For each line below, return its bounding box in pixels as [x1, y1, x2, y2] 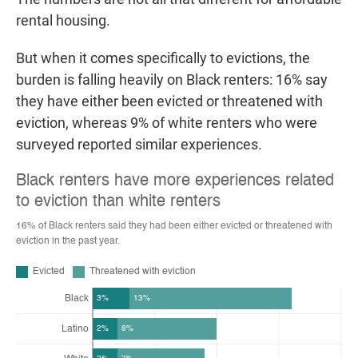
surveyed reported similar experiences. [16, 136, 262, 153]
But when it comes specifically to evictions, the [16, 50, 310, 67]
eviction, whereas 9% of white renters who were [16, 114, 317, 132]
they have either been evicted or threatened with [16, 93, 323, 110]
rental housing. [16, 12, 110, 30]
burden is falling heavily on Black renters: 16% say [16, 71, 328, 89]
